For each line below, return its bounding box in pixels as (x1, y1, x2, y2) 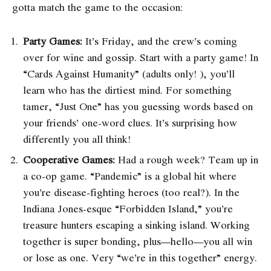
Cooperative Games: (23, 151, 115, 167)
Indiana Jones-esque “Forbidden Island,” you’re (23, 200, 233, 216)
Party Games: (23, 33, 82, 48)
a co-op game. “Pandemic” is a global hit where (23, 168, 237, 183)
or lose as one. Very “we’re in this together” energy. (23, 249, 257, 265)
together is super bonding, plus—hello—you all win (23, 233, 252, 249)
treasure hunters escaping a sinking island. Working (23, 217, 250, 232)
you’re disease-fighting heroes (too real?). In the (23, 184, 240, 200)
